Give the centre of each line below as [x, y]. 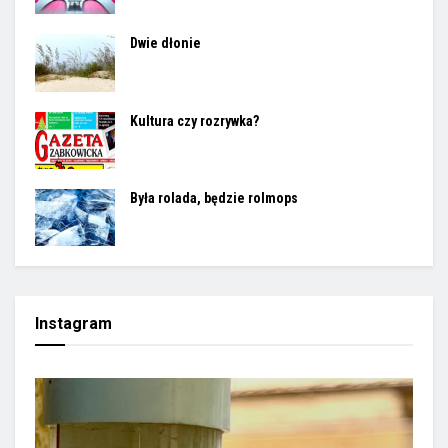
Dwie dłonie [165, 43]
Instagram [73, 323]
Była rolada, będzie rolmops [214, 197]
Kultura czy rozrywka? [194, 120]
